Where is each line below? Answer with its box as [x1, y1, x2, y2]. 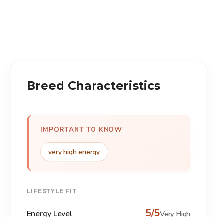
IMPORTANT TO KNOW [40, 125, 123, 135]
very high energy [48, 147, 100, 157]
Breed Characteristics [27, 78, 161, 93]
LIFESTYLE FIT [27, 187, 77, 195]
